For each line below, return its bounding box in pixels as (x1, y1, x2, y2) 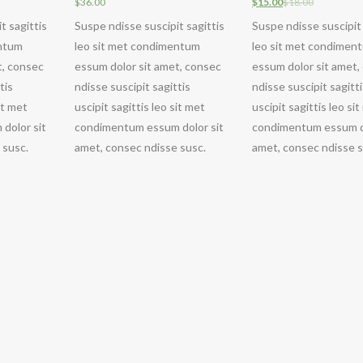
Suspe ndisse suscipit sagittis (75, 18, 224, 32)
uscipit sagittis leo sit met (75, 99, 205, 113)
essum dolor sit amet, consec (75, 58, 221, 73)
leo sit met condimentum (75, 38, 200, 53)
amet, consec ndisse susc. (75, 139, 206, 154)
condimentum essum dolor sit (75, 119, 224, 134)
